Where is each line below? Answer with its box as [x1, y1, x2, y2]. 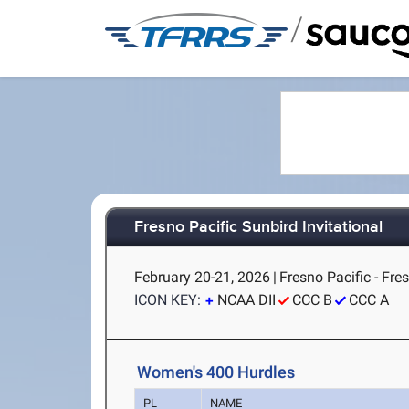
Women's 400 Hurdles [137, 362, 296, 382]
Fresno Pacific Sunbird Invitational [134, 217, 383, 238]
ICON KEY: [134, 291, 202, 309]
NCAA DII [217, 291, 277, 309]
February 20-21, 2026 [134, 268, 271, 286]
